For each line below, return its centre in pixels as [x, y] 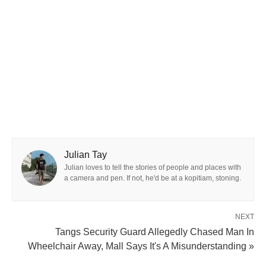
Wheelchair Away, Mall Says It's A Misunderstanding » [141, 246]
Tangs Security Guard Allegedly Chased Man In [155, 232]
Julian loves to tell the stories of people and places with [153, 167]
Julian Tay [85, 154]
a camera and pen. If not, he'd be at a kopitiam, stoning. [153, 178]
